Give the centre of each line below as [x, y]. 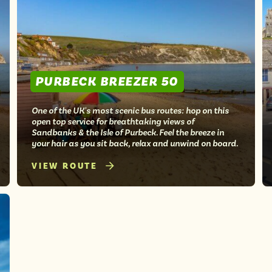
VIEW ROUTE [65, 166]
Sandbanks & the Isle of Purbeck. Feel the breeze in [128, 132]
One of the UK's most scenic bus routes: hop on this [130, 110]
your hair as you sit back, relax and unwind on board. [135, 143]
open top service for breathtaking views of [113, 121]
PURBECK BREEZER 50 [107, 81]
